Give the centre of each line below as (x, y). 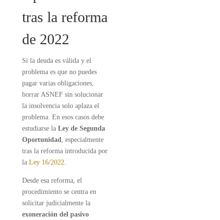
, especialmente (82, 140)
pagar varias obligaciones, (58, 83)
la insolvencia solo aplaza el (60, 106)
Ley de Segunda (81, 128)
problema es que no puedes (59, 72)
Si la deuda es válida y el (56, 61)
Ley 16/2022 (46, 162)
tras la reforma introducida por (65, 151)
